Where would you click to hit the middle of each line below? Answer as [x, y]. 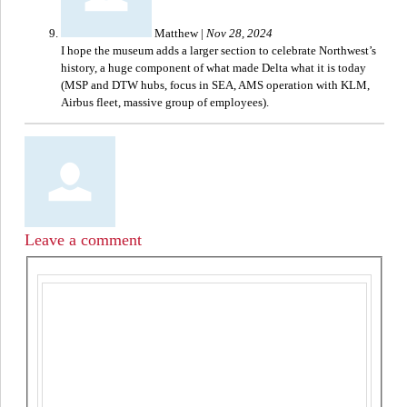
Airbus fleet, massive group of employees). [165, 103]
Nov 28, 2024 [239, 34]
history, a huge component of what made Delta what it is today [213, 68]
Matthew [178, 34]
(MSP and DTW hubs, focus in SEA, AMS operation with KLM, [215, 85]
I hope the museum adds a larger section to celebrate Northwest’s [218, 51]
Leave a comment [83, 240]
